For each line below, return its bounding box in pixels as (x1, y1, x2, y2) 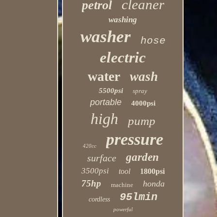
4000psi (131, 99, 156, 107)
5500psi (98, 87, 123, 94)
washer (80, 27, 131, 46)
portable (90, 97, 122, 107)
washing (108, 15, 138, 24)
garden (125, 151, 159, 163)
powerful (113, 206, 133, 212)
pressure (106, 130, 163, 148)
